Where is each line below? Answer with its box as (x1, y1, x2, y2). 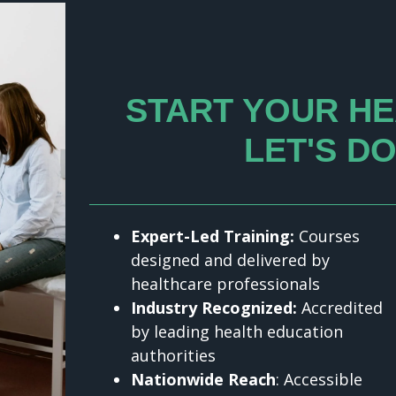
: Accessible (276, 369, 363, 391)
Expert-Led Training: (131, 225, 295, 247)
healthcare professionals (131, 273, 321, 295)
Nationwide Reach (131, 369, 277, 391)
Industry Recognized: (131, 297, 298, 319)
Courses (294, 225, 361, 247)
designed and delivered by (131, 249, 331, 271)
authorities (131, 345, 217, 367)
